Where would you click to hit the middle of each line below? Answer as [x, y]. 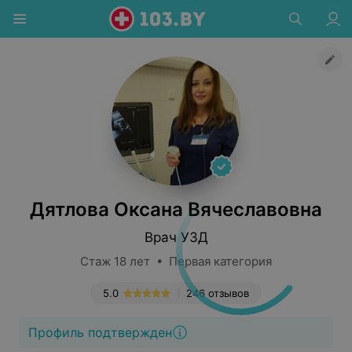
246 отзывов [218, 293]
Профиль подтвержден [100, 332]
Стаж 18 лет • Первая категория [176, 261]
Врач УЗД [176, 237]
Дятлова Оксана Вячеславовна [176, 209]
